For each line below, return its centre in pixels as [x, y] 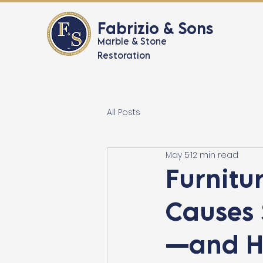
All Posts [124, 112]
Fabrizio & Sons [155, 28]
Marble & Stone [132, 41]
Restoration [124, 55]
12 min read [214, 155]
